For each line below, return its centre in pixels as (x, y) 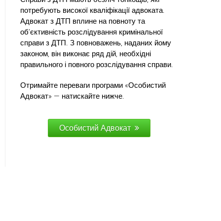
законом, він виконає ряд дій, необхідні (86, 54)
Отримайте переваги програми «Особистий (93, 85)
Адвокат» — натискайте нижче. (72, 96)
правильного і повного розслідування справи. (97, 64)
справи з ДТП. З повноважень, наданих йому (96, 43)
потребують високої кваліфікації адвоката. (92, 10)
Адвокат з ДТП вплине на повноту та (83, 21)
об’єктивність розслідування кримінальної (92, 32)
